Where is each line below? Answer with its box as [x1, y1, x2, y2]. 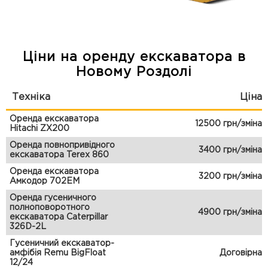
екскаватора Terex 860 [10, 151, 109, 159]
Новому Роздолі [76, 66, 192, 79]
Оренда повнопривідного [10, 142, 115, 150]
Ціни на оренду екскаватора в [22, 51, 246, 64]
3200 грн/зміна [199, 173, 262, 181]
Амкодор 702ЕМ [10, 178, 80, 185]
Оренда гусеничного [10, 194, 96, 202]
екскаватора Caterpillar [10, 214, 108, 221]
